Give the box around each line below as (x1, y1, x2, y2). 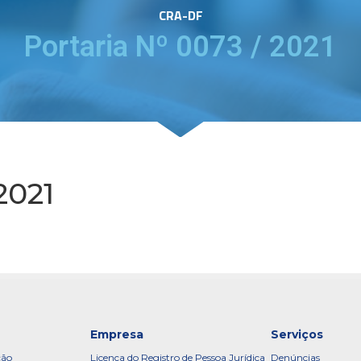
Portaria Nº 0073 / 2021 (24, 30, 337, 64)
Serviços (271, 327, 323, 342)
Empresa (90, 327, 143, 342)
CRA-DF (158, 6, 203, 26)
